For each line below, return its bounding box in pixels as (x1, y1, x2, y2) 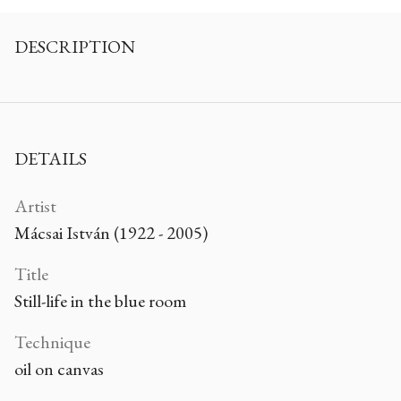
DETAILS (14, 147, 87, 171)
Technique (14, 330, 90, 354)
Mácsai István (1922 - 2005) (14, 221, 208, 245)
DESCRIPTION (14, 35, 135, 59)
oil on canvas (14, 357, 104, 381)
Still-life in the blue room (14, 289, 186, 313)
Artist (14, 194, 56, 218)
